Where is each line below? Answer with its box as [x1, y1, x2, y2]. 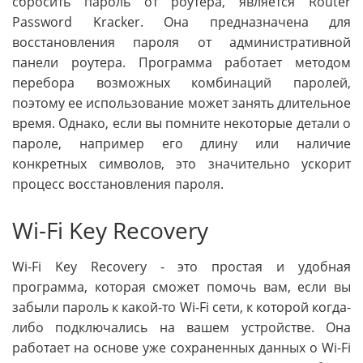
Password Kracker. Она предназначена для [12, 12, 351, 31]
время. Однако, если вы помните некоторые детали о [12, 113, 351, 132]
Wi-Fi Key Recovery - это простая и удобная [12, 258, 351, 276]
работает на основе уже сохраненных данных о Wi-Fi [12, 339, 351, 357]
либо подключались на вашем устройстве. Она [12, 318, 351, 337]
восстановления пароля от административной [12, 32, 351, 51]
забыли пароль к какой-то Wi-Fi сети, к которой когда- [12, 298, 351, 317]
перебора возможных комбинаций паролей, [12, 73, 351, 92]
